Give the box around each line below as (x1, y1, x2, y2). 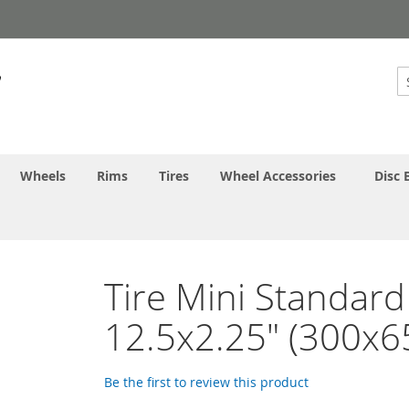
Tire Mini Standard (104, 270, 406, 321)
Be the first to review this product (104, 372, 309, 391)
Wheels (20, 166, 66, 184)
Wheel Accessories (220, 166, 336, 184)
